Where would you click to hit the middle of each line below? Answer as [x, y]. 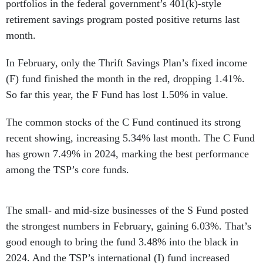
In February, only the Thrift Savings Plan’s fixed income [127, 63]
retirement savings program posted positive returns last [123, 19]
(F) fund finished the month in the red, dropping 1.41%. [125, 78]
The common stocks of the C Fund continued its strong [123, 122]
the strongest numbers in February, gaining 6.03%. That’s [129, 226]
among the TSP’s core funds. [68, 169]
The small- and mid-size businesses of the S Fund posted [127, 210]
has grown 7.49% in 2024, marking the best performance [127, 154]
